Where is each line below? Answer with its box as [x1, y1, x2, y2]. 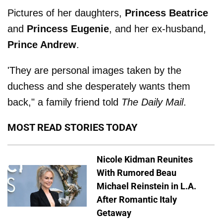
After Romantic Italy [97, 194, 177, 205]
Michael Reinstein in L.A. [97, 180, 196, 191]
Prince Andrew [7, 39, 76, 50]
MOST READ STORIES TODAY [7, 121, 137, 133]
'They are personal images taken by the [7, 64, 181, 76]
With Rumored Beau [97, 167, 176, 178]
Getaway [97, 207, 131, 218]
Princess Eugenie [27, 23, 109, 34]
